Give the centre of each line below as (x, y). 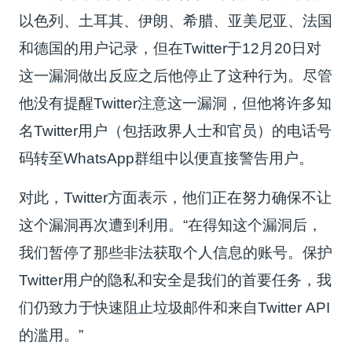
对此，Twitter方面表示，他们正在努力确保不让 (176, 197)
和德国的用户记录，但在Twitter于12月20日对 (170, 48)
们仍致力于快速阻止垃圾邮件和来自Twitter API (175, 307)
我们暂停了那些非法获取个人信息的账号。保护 (176, 252)
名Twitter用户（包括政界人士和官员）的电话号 (176, 130)
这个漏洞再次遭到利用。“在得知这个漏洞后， (171, 225)
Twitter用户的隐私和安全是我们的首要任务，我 (176, 280)
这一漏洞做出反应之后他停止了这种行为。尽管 (176, 75)
